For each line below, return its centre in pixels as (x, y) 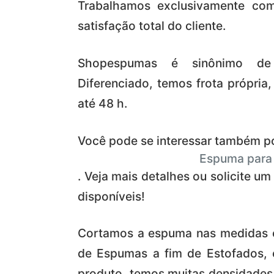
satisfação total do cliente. (152, 26)
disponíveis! (111, 196)
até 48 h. (102, 103)
